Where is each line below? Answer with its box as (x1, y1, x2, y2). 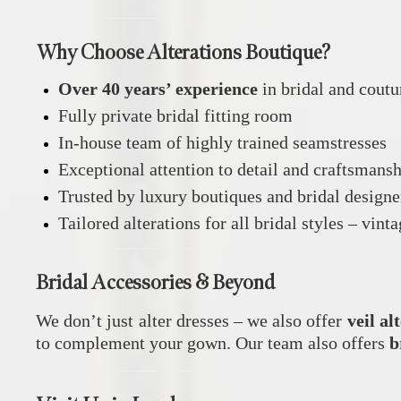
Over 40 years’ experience (58, 78, 258, 98)
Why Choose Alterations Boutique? (36, 38, 330, 65)
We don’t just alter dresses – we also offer (36, 310, 347, 330)
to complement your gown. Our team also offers (36, 332, 389, 353)
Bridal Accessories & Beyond (36, 269, 275, 295)
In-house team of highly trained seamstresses (58, 132, 387, 152)
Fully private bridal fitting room (58, 105, 293, 125)
